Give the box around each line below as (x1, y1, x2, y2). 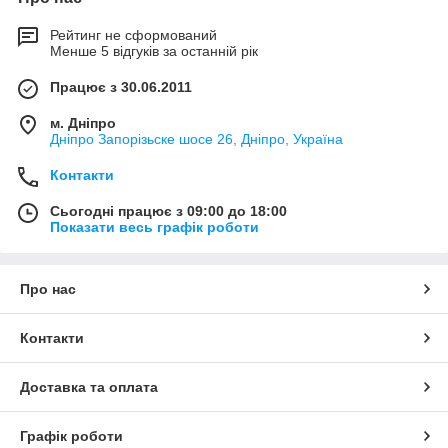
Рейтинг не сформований (50, 27, 217, 44)
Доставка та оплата (20, 379, 158, 396)
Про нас (20, 281, 76, 298)
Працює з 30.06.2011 (50, 79, 192, 96)
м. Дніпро (50, 115, 116, 132)
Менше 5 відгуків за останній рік (50, 43, 258, 60)
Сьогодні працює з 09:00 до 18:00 (50, 203, 287, 220)
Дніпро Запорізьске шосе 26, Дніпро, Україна (50, 131, 343, 148)
